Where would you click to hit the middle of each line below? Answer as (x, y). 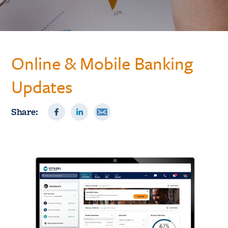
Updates (42, 87)
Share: (25, 112)
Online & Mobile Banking (102, 63)
